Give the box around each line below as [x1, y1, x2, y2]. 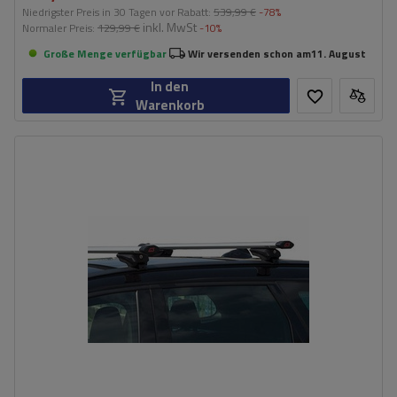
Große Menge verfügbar [43, 44, 167, 62]
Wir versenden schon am [188, 44, 311, 62]
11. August [311, 44, 366, 62]
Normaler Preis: [22, 19, 97, 36]
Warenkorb [135, 95, 205, 115]
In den [151, 76, 189, 97]
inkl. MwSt [140, 18, 197, 36]
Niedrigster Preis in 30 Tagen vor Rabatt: [22, 4, 214, 20]
